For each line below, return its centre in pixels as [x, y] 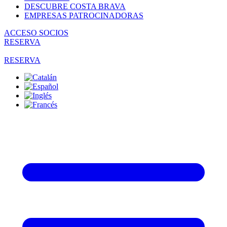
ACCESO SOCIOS [36, 33]
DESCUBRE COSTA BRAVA [75, 6]
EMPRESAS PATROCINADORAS [84, 15]
